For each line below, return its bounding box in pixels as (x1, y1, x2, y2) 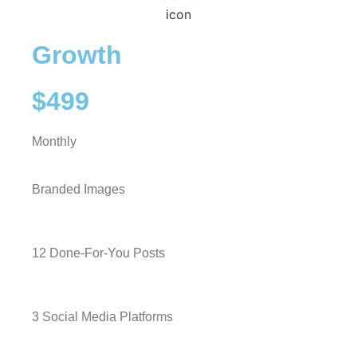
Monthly (32, 135, 76, 148)
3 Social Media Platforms (32, 310, 173, 324)
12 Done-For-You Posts (32, 246, 165, 260)
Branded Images (32, 182, 125, 196)
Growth (32, 41, 122, 69)
